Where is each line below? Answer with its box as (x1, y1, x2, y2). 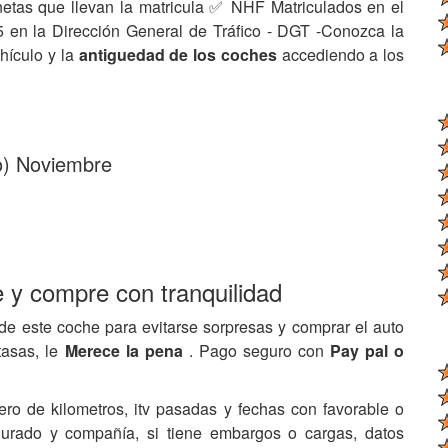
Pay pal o (329, 339, 405, 362)
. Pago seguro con (188, 339, 330, 362)
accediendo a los (281, 43, 404, 66)
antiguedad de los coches (73, 43, 282, 66)
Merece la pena (64, 339, 189, 362)
